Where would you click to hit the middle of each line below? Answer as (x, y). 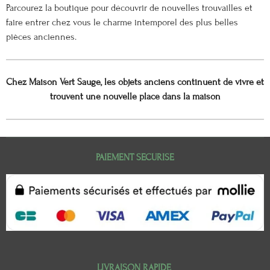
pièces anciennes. (41, 37)
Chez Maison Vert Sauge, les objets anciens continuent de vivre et (135, 82)
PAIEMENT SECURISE (135, 158)
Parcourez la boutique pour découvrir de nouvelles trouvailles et (129, 8)
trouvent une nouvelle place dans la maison (135, 97)
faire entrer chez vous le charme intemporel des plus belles (122, 23)
